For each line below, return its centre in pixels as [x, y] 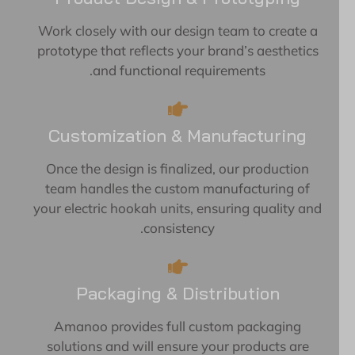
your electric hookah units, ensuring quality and [193, 208]
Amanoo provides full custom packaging [193, 326]
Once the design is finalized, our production [193, 169]
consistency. [195, 228]
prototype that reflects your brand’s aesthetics [193, 51]
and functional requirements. [195, 71]
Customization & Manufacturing [193, 136]
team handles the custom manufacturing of [193, 189]
